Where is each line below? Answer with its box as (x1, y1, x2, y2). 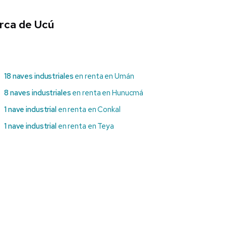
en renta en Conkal (56, 104, 121, 115)
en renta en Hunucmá (71, 88, 144, 98)
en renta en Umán (73, 71, 134, 82)
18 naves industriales (4, 71, 74, 82)
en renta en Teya (56, 121, 114, 132)
